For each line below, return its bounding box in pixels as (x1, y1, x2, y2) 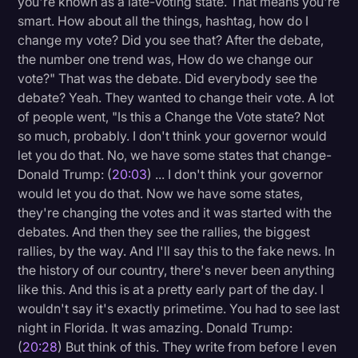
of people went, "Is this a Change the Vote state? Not (18, 109, 325, 125)
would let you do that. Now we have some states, (18, 185, 304, 202)
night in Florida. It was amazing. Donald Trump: (18, 320, 293, 336)
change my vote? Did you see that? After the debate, (18, 32, 324, 49)
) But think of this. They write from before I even (58, 339, 337, 356)
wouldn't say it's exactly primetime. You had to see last (18, 300, 340, 317)
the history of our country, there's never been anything (18, 262, 336, 279)
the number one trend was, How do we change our (18, 51, 314, 68)
